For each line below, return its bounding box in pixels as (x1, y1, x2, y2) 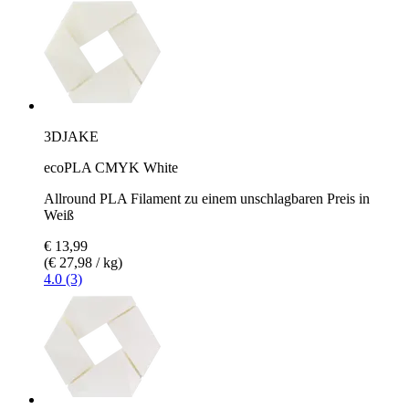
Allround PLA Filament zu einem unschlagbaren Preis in (44, 190, 370, 206)
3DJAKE (44, 128, 99, 144)
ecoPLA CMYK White (44, 159, 178, 175)
